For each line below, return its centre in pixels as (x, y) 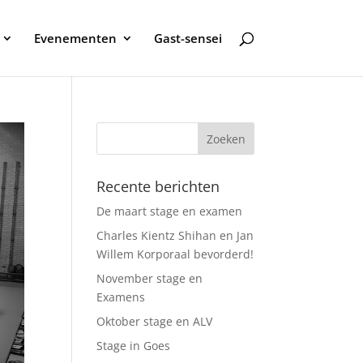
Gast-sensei (188, 38)
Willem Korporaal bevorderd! (175, 254)
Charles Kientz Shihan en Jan (175, 235)
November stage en (150, 278)
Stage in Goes (134, 346)
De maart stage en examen (170, 211)
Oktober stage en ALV (155, 321)
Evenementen (75, 38)
